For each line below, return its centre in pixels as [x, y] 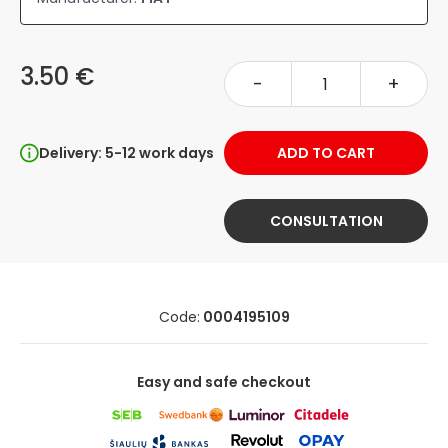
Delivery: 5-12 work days [126, 153]
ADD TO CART [326, 153]
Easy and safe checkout [224, 382]
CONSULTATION [326, 221]
